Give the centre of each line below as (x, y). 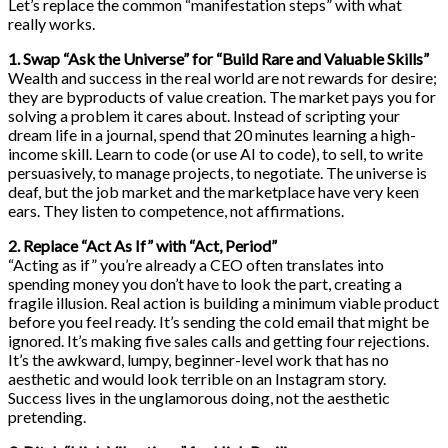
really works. (51, 23)
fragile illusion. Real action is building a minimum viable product (223, 302)
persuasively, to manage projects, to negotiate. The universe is (217, 172)
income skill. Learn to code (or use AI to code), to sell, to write (215, 153)
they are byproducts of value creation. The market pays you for (222, 96)
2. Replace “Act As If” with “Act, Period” (142, 245)
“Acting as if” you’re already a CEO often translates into (196, 264)
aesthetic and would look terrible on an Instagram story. (197, 378)
